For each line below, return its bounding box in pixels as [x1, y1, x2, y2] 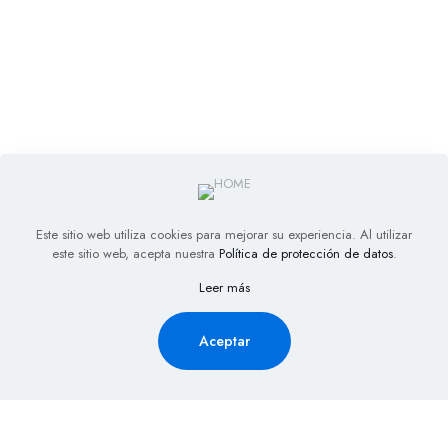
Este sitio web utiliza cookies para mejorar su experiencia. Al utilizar [36, 225, 412, 244]
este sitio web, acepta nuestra [51, 244, 219, 263]
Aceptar [198, 331, 250, 351]
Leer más [198, 278, 250, 297]
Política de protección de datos [218, 244, 393, 263]
